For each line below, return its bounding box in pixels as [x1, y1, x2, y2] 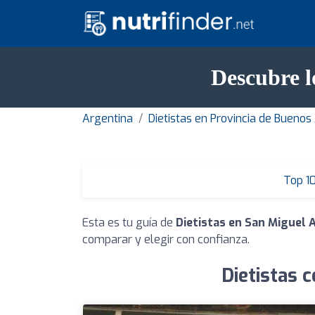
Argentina [82, 110, 133, 126]
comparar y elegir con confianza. [82, 231, 250, 247]
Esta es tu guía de [82, 214, 176, 230]
